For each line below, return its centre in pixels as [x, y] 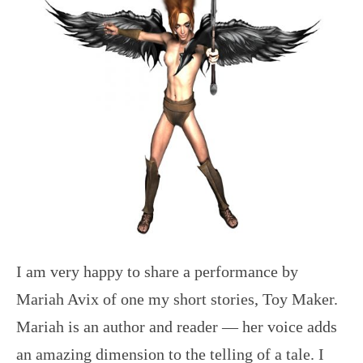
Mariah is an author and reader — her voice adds [177, 327]
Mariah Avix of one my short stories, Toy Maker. [177, 299]
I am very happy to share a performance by [157, 272]
